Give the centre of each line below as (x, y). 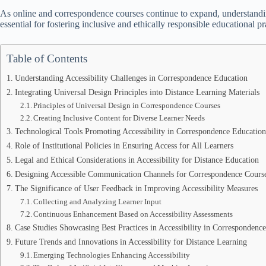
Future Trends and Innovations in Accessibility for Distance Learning (131, 242)
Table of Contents (47, 58)
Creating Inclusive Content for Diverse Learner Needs (119, 118)
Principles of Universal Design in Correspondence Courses (127, 105)
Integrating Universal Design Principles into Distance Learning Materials (137, 92)
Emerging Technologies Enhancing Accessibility (112, 255)
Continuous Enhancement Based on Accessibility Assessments (133, 214)
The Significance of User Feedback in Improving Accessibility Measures (136, 188)
